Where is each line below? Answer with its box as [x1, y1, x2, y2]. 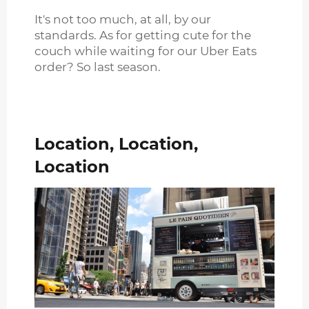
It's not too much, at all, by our [34, 12, 211, 27]
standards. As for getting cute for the [34, 28, 251, 43]
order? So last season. [34, 60, 161, 74]
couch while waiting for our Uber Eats [34, 44, 257, 59]
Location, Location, [34, 134, 198, 154]
